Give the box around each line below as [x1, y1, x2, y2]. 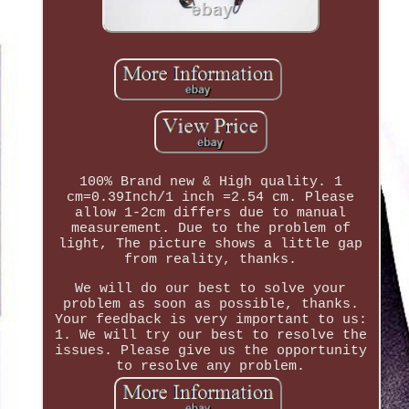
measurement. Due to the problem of [70, 220, 351, 236]
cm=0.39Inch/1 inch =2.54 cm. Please [67, 189, 355, 205]
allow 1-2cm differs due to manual [75, 204, 347, 221]
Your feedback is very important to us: [54, 311, 367, 328]
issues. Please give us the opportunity [54, 342, 367, 359]
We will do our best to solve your [75, 280, 347, 297]
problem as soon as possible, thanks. [62, 296, 359, 312]
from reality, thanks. [124, 251, 298, 267]
